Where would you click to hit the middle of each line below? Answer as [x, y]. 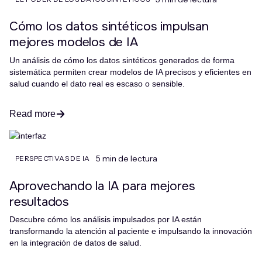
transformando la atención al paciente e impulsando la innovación [131, 231]
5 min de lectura [126, 158]
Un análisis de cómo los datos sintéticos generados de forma [122, 60]
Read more [32, 113]
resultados [39, 201]
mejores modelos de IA [74, 42]
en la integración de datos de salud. [75, 243]
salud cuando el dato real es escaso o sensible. [97, 83]
